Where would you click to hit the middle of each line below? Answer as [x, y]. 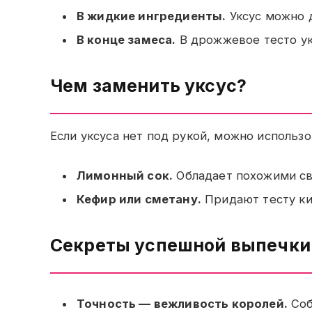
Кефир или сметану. [139, 200]
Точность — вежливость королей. [182, 303]
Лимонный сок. [125, 176]
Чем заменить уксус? [149, 85]
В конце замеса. [126, 39]
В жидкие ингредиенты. [151, 16]
